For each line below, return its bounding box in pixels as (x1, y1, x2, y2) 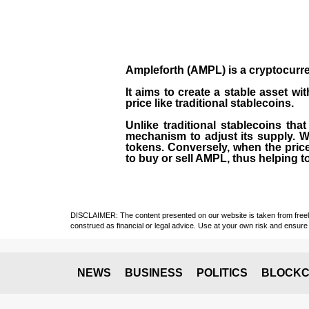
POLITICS (197, 266, 248, 279)
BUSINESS (125, 266, 183, 279)
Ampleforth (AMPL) (126, 63, 226, 76)
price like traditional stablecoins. (126, 97, 294, 109)
